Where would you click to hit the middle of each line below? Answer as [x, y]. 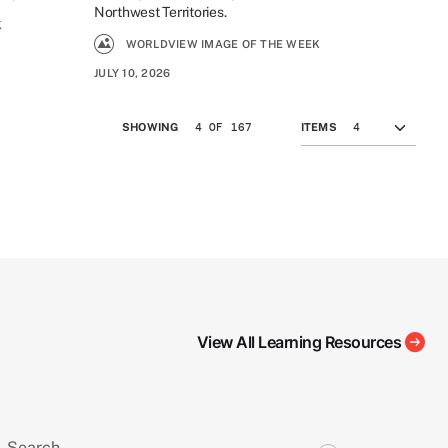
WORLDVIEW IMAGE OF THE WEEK [223, 44]
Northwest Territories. [160, 12]
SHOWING [150, 126]
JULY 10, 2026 [132, 72]
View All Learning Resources [298, 341]
